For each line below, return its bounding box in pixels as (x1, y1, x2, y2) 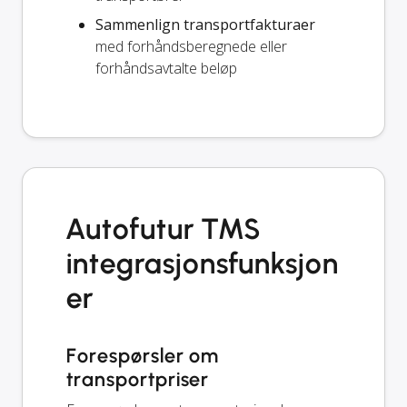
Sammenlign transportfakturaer (95, 14, 315, 35)
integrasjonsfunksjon (66, 245, 340, 281)
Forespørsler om (66, 342, 220, 368)
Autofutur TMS (66, 211, 260, 246)
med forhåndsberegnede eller (95, 35, 287, 56)
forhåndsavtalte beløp (95, 57, 237, 78)
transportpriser (66, 366, 210, 392)
